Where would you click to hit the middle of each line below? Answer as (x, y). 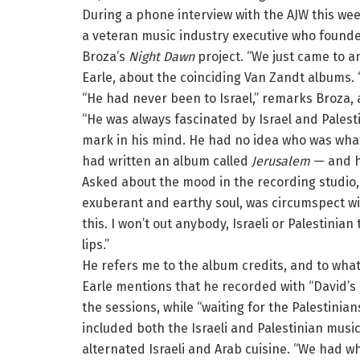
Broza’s (105, 57)
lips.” (96, 245)
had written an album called (167, 162)
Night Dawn (162, 57)
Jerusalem (281, 162)
